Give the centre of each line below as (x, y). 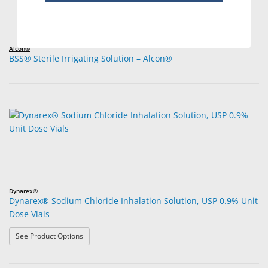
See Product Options (49, 236)
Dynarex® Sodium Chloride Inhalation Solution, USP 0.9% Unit (133, 200)
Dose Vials (29, 214)
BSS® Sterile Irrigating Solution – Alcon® (91, 58)
